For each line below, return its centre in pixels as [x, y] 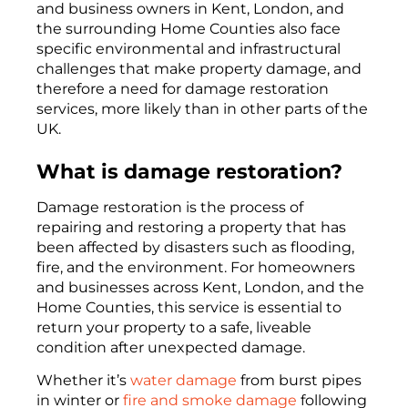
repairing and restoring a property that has [191, 227]
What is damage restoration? [189, 171]
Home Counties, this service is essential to [189, 307]
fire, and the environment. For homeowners [196, 267]
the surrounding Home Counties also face [189, 29]
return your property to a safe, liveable [174, 327]
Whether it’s [83, 381]
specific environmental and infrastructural [189, 49]
